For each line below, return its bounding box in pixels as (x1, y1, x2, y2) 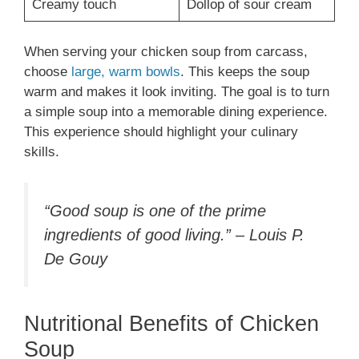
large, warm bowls (67, 64, 180, 80)
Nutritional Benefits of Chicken (24, 312, 319, 337)
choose (24, 64, 67, 80)
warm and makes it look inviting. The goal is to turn (24, 84, 329, 100)
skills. (24, 144, 59, 160)
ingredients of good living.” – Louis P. (44, 225, 305, 244)
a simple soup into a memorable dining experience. (24, 104, 328, 120)
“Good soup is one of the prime (44, 201, 266, 220)
